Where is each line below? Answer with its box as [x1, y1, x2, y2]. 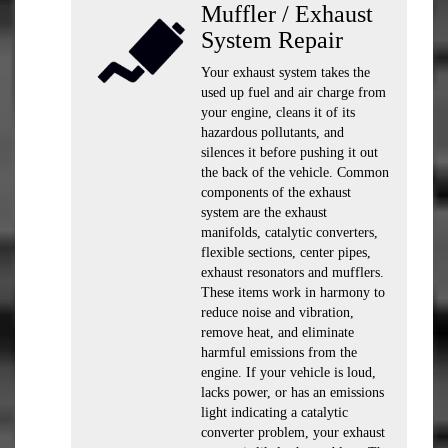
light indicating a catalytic [201, 405, 348, 420]
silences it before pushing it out [201, 145, 378, 160]
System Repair [201, 27, 343, 53]
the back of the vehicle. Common [201, 165, 389, 180]
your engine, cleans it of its [201, 105, 355, 120]
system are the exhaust [201, 205, 327, 220]
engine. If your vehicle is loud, [201, 365, 376, 380]
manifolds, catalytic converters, [201, 225, 378, 240]
